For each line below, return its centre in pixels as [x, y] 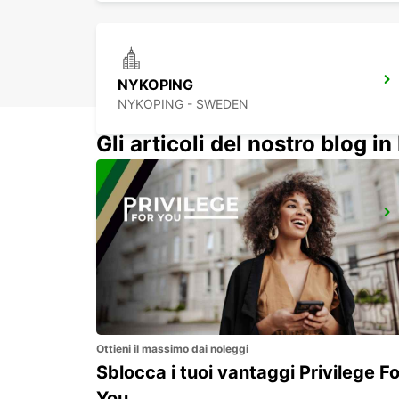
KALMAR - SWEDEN [175, 237]
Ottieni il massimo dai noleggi [172, 348]
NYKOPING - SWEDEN [183, 104]
